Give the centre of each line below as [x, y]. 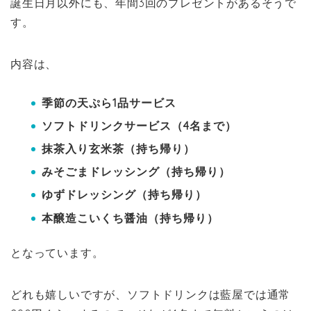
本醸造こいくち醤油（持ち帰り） [130, 218]
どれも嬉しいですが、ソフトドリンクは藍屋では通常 [151, 294]
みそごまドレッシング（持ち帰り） [136, 172]
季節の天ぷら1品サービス [109, 102]
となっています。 [57, 252]
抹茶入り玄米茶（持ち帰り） [118, 149]
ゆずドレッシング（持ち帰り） [124, 195]
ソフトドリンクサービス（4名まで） [139, 125]
